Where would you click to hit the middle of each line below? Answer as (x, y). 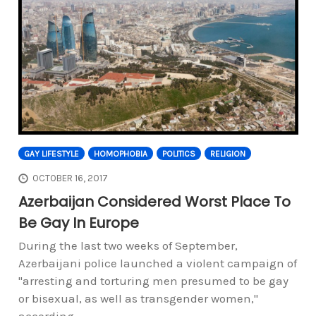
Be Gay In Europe (78, 223)
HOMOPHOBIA (120, 153)
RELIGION (227, 153)
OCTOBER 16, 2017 (71, 178)
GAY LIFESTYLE (51, 153)
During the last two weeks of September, (128, 246)
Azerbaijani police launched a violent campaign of (157, 263)
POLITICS (178, 153)
